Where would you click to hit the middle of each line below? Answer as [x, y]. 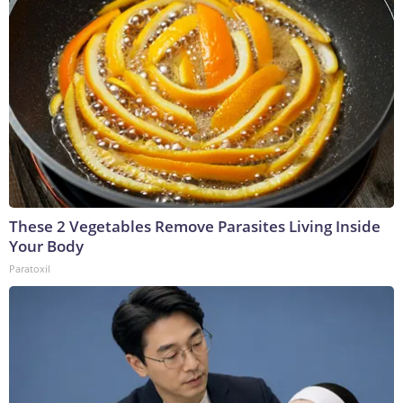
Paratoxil [30, 268]
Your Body [46, 246]
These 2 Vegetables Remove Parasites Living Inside [195, 226]
